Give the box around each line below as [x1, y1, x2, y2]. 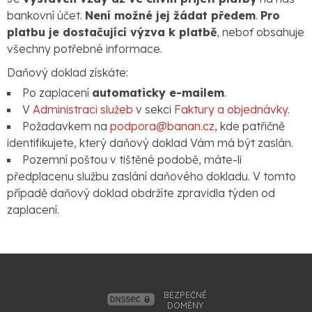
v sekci [133, 102, 174, 116]
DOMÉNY [167, 300, 204, 311]
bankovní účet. [7, 8, 85, 22]
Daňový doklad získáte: [7, 65, 128, 79]
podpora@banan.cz [110, 119, 214, 133]
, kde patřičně [214, 119, 285, 133]
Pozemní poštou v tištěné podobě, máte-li [22, 153, 242, 166]
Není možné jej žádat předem [85, 8, 256, 22]
